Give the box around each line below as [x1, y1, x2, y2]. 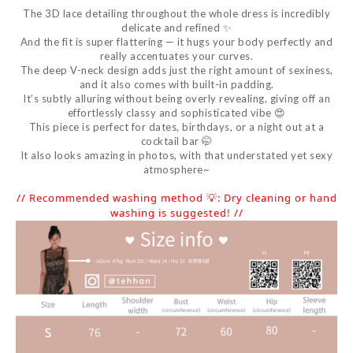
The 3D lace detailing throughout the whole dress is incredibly [23, 7, 330, 20]
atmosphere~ [143, 163, 210, 176]
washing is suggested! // [110, 206, 243, 220]
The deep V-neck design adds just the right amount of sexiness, [20, 64, 333, 76]
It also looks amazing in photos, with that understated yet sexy [20, 149, 333, 162]
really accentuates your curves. [99, 50, 254, 62]
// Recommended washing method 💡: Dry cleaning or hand [16, 191, 337, 205]
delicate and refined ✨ [121, 21, 232, 34]
